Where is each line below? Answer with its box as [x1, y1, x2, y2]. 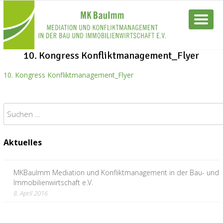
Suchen [2, 104, 29, 114]
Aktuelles [3, 136, 42, 148]
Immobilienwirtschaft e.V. [13, 177, 93, 187]
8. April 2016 [13, 188, 48, 198]
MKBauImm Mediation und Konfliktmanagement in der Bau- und [13, 167, 219, 177]
